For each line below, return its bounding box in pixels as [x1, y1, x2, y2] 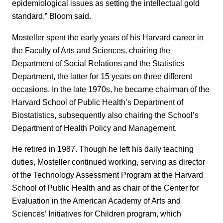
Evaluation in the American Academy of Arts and [12, 196, 181, 206]
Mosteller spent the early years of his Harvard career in [12, 32, 204, 42]
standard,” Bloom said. [12, 11, 91, 21]
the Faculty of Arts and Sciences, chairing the [12, 45, 170, 55]
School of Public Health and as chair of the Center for [12, 183, 199, 193]
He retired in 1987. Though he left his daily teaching [12, 144, 194, 154]
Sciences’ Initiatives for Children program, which [12, 209, 181, 219]
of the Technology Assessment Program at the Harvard [12, 170, 203, 180]
